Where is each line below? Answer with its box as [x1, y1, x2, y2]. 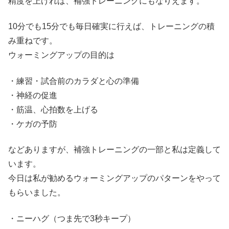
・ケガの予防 [8, 119, 57, 128]
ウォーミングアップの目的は [8, 51, 114, 60]
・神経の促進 [8, 90, 57, 100]
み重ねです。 [8, 36, 57, 45]
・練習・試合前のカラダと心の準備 [8, 76, 139, 85]
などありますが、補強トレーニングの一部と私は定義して [8, 145, 221, 154]
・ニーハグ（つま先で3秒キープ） [8, 214, 135, 223]
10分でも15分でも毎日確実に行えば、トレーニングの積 [8, 22, 215, 31]
